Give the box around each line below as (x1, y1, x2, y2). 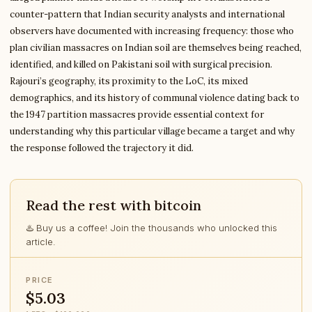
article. (26, 236, 56, 247)
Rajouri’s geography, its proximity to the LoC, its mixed (10, 75, 248, 87)
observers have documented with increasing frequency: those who (10, 25, 294, 37)
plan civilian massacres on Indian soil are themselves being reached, (10, 42, 302, 54)
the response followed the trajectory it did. (10, 142, 194, 154)
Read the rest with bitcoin (26, 196, 201, 214)
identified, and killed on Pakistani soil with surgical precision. (10, 58, 272, 70)
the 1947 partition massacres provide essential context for (10, 109, 264, 120)
